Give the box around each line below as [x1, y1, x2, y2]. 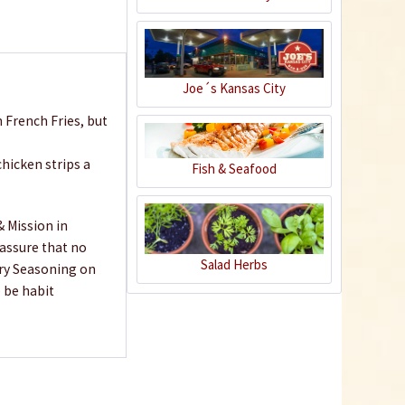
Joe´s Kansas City [183, 79, 287, 97]
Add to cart [213, 44, 259, 57]
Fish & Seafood [192, 159, 278, 177]
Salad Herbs [201, 255, 268, 273]
